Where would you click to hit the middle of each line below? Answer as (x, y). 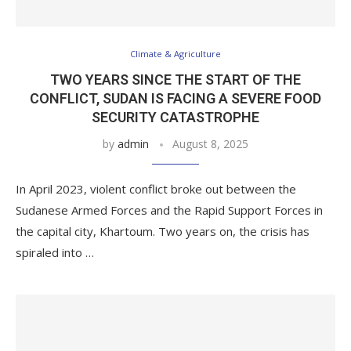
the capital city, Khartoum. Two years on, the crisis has (163, 231)
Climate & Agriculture (175, 54)
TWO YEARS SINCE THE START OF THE (175, 80)
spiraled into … (55, 252)
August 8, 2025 (210, 144)
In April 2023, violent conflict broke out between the (156, 189)
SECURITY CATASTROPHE (175, 117)
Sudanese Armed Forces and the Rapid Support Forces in (169, 210)
